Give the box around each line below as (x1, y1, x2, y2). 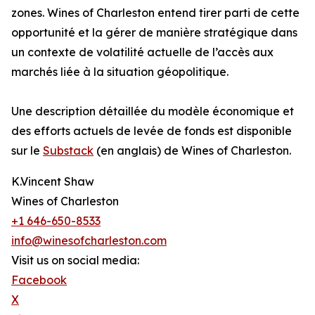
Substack (43, 143, 94, 158)
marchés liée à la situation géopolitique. (11, 65, 229, 79)
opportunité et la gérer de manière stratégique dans (11, 25, 297, 40)
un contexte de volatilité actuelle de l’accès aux (11, 45, 274, 60)
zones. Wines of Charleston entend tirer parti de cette (11, 6, 300, 20)
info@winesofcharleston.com (11, 233, 167, 248)
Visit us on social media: (11, 253, 139, 268)
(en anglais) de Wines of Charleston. (94, 143, 291, 158)
